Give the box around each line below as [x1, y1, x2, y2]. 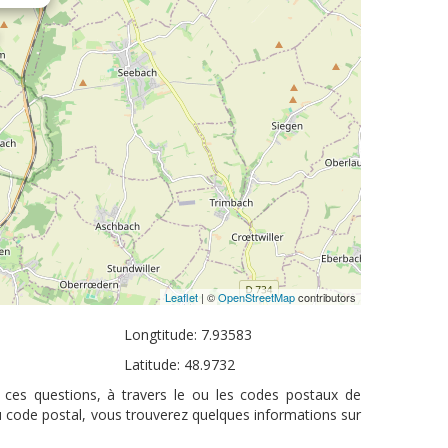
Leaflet [165, 289, 198, 305]
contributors [295, 289, 356, 305]
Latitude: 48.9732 [124, 355, 236, 374]
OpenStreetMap [218, 289, 295, 305]
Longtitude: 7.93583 [124, 325, 253, 344]
